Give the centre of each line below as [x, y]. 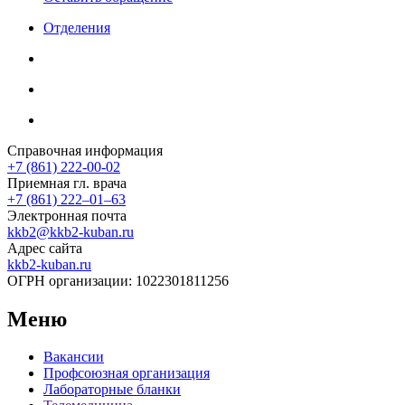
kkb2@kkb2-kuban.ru [71, 231]
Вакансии [74, 357]
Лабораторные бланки [112, 390]
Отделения [77, 27]
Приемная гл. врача [67, 183]
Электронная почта [67, 215]
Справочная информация [85, 150]
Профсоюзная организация [127, 373]
